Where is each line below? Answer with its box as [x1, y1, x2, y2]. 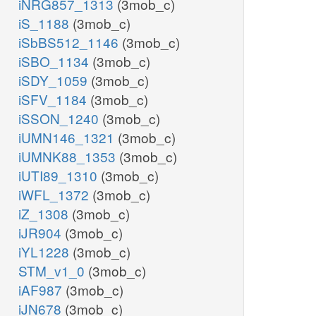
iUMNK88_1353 [18, 147, 119, 166]
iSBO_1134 [18, 51, 92, 71]
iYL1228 [18, 242, 73, 262]
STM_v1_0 [18, 261, 88, 281]
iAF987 [18, 280, 66, 300]
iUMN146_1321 [18, 128, 118, 147]
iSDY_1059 [18, 71, 91, 90]
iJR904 [18, 223, 65, 243]
